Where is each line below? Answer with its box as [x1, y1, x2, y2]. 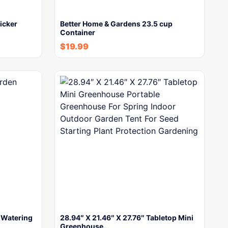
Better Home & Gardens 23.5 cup [60, 19, 173, 28]
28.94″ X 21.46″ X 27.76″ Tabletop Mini [60, 213, 193, 222]
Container [60, 28, 95, 37]
